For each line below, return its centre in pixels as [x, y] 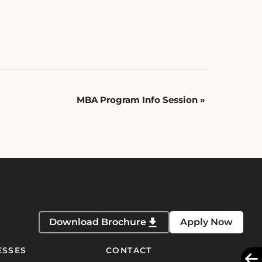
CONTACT [129, 250]
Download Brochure [97, 222]
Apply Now [206, 222]
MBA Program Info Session [138, 99]
